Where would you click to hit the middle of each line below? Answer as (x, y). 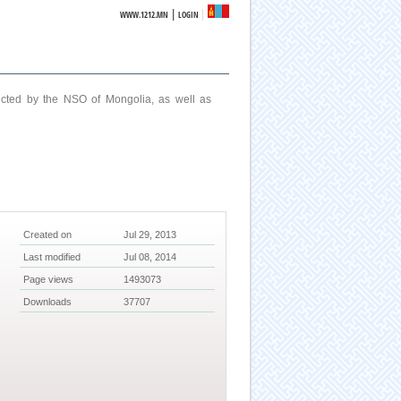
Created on (48, 235)
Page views (49, 280)
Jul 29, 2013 (150, 235)
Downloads (48, 302)
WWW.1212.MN (145, 15)
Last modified (52, 257)
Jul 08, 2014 (150, 257)
